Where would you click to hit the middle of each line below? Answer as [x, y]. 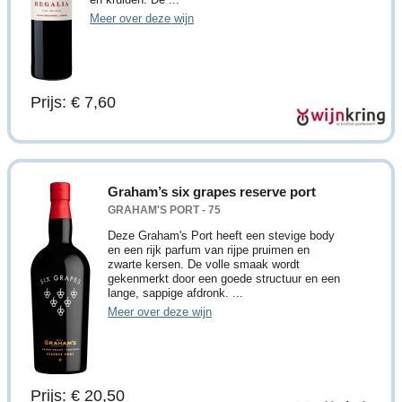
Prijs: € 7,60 [73, 102]
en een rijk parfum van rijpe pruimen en [209, 249]
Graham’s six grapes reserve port [212, 191]
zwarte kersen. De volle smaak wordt [204, 264]
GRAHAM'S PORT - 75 [164, 209]
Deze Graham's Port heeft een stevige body [221, 235]
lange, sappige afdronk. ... [175, 293]
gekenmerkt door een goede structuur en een [224, 278]
